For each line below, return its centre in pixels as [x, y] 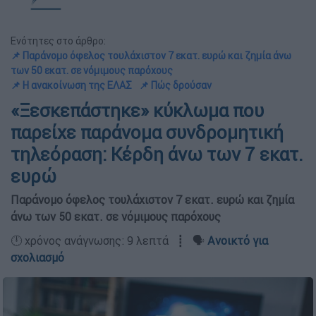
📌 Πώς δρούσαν [175, 85]
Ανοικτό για [238, 241]
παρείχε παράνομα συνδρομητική [147, 133]
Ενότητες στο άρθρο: [58, 41]
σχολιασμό [37, 257]
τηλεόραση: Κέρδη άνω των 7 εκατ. [157, 154]
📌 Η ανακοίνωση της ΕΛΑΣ [71, 85]
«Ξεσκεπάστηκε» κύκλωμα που [137, 111]
